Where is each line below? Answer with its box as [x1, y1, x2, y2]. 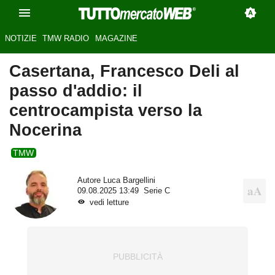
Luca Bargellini [103, 176, 155, 185]
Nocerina [9, 120, 82, 140]
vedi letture [89, 198, 129, 207]
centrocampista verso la [9, 101, 202, 120]
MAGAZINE [95, 34, 137, 44]
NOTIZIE [4, 34, 37, 44]
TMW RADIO [42, 34, 90, 44]
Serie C [143, 186, 170, 195]
